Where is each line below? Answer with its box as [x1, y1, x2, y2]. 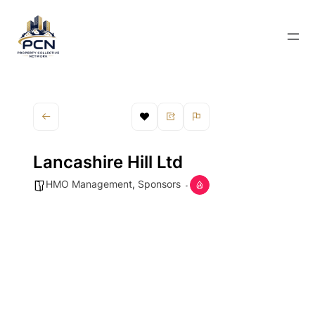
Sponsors [138, 177, 181, 190]
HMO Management [46, 177, 132, 190]
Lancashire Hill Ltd [33, 151, 183, 172]
